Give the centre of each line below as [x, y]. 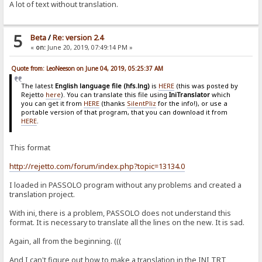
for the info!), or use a [192, 103]
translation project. [42, 194]
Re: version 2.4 [78, 38]
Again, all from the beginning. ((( [65, 241]
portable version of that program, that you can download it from [124, 112]
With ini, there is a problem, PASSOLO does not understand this [120, 213]
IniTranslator [189, 94]
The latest [38, 85]
